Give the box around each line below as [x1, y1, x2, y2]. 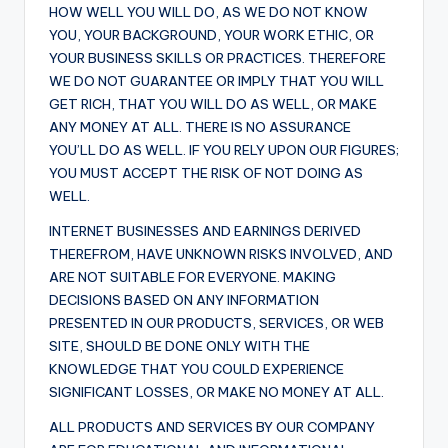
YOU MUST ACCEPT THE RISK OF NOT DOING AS [49, 164, 363, 183]
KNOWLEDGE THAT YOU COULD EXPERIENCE [49, 360, 344, 379]
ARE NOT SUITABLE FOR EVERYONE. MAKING [49, 268, 336, 287]
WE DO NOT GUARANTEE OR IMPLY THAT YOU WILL [49, 72, 384, 91]
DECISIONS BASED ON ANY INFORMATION [49, 291, 319, 310]
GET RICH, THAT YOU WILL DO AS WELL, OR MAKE [49, 95, 377, 114]
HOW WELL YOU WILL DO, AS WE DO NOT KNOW [49, 3, 368, 22]
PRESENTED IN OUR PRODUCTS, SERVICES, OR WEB [49, 314, 384, 333]
